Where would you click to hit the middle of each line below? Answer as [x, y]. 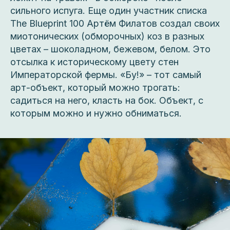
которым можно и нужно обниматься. [96, 113]
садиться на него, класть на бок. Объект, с [107, 101]
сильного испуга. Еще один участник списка [109, 11]
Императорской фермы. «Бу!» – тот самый [106, 75]
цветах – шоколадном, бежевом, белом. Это [110, 49]
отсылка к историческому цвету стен [94, 62]
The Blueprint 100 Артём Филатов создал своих [115, 24]
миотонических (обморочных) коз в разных [107, 36]
